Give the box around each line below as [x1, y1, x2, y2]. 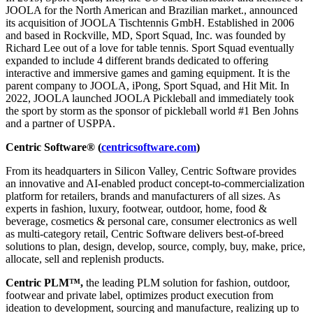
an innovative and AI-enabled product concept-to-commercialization [6, 177, 305, 189]
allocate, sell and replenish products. [6, 252, 164, 265]
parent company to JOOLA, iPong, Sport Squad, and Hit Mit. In [6, 79, 289, 92]
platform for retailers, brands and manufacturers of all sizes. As [6, 189, 280, 202]
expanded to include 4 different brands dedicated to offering [6, 54, 268, 66]
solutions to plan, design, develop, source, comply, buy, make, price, [6, 240, 305, 252]
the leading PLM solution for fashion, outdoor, [83, 276, 290, 289]
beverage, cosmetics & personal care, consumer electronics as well [6, 214, 297, 227]
